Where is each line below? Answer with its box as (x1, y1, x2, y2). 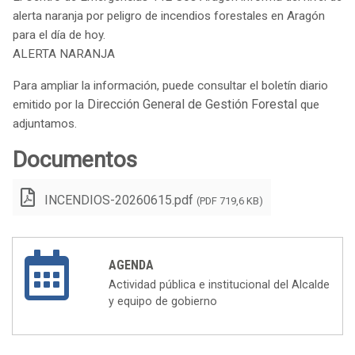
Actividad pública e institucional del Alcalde (109, 278, 330, 292)
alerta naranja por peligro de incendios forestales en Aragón (13, 9, 325, 23)
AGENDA (109, 258, 154, 273)
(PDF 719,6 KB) (197, 195, 263, 207)
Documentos (13, 147, 137, 173)
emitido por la (13, 97, 87, 112)
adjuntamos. (13, 116, 80, 131)
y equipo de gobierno (109, 295, 217, 308)
